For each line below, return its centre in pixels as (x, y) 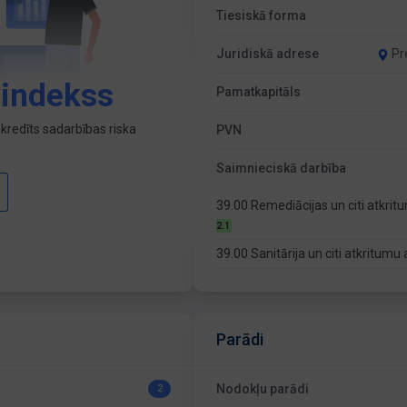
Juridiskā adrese (268, 54)
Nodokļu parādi (263, 389)
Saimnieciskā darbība (282, 168)
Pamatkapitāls (259, 92)
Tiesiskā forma (262, 15)
